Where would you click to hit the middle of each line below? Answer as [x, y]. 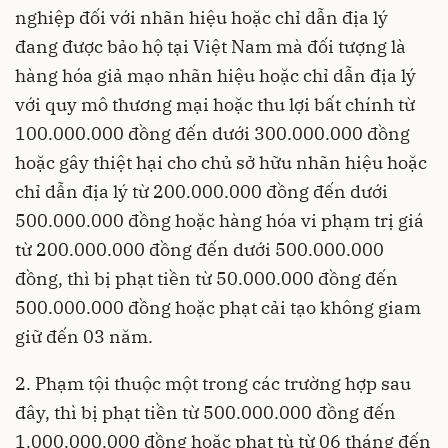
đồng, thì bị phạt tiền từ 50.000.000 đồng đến [206, 278]
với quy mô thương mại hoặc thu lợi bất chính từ [215, 104]
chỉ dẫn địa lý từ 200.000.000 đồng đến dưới [201, 191]
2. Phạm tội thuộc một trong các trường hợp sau [213, 383]
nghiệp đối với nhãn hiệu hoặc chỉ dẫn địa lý [201, 17]
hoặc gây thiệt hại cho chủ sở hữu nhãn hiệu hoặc [221, 162]
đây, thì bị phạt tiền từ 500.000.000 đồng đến [205, 412]
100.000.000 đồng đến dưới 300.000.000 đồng [212, 133]
